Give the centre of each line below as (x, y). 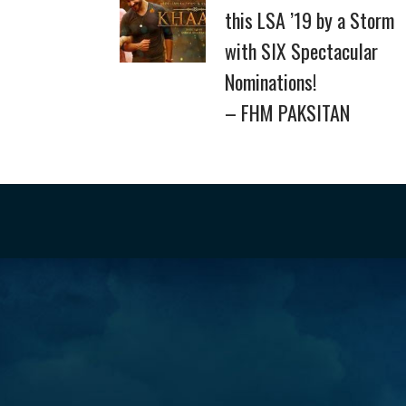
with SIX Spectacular (301, 51)
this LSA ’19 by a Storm (309, 20)
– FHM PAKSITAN (287, 112)
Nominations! (271, 82)
